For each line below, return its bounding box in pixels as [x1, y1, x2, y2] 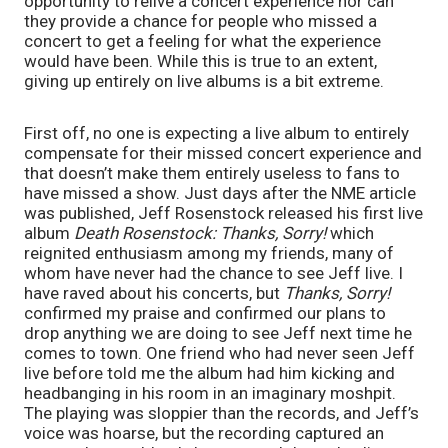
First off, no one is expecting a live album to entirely [24, 122, 409, 143]
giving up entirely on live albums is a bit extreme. [24, 70, 388, 91]
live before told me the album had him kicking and [24, 362, 395, 383]
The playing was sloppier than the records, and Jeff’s [24, 402, 419, 423]
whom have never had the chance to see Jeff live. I [24, 262, 403, 283]
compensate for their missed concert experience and [24, 142, 422, 163]
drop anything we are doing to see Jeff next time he [24, 322, 412, 343]
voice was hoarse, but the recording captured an [24, 422, 384, 443]
